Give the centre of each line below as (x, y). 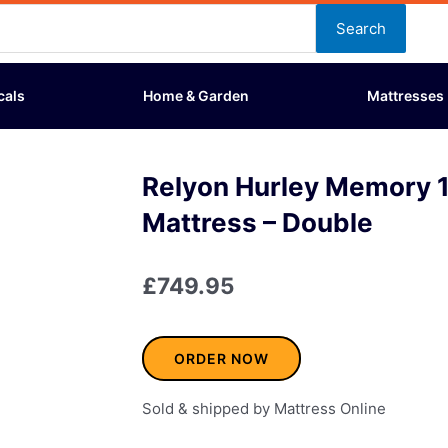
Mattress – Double (257, 222)
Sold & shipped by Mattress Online (264, 409)
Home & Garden (196, 95)
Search (361, 28)
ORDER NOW (221, 358)
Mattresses (405, 95)
